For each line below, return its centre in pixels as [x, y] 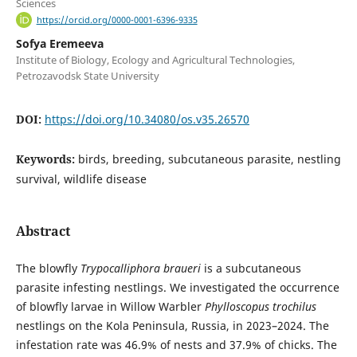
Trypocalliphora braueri [140, 269]
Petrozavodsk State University [87, 76]
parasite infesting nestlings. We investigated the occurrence [177, 288]
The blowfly [48, 269]
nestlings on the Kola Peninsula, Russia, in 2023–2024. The [172, 326]
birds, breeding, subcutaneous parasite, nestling [209, 159]
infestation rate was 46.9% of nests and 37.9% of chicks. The [176, 345]
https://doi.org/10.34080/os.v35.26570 [147, 120]
